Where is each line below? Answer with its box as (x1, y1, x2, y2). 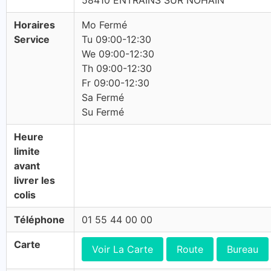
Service (14, 33, 50, 45)
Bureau (227, 243, 258, 255)
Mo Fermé (82, 19, 127, 31)
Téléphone (14, 214, 65, 226)
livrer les (14, 174, 55, 186)
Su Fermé (82, 106, 124, 118)
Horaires (14, 19, 55, 31)
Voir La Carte (92, 243, 153, 255)
